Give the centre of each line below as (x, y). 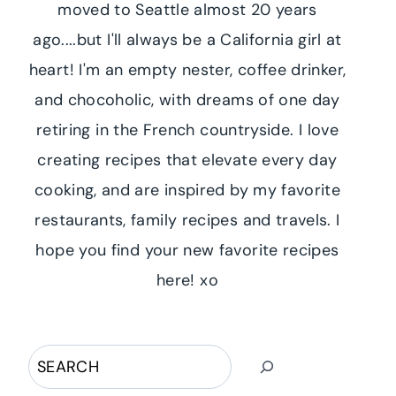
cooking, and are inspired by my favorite (187, 190)
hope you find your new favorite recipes (187, 250)
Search (54, 358)
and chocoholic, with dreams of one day (187, 99)
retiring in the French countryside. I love (187, 129)
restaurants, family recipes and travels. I (187, 220)
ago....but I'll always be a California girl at (187, 39)
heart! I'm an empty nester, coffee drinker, (187, 69)
